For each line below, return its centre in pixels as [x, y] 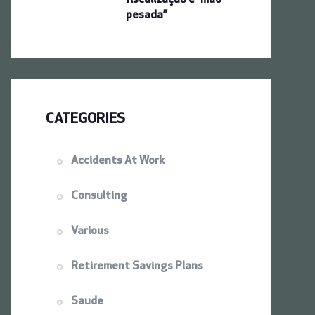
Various [90, 231]
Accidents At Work [118, 161]
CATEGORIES [85, 119]
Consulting [99, 196]
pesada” [146, 15]
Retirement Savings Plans [137, 266]
